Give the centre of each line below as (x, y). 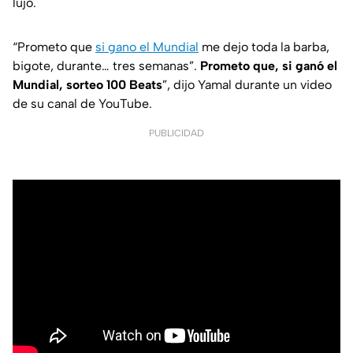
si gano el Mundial (147, 46)
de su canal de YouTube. (82, 103)
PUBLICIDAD (176, 133)
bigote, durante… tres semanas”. (106, 65)
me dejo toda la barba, (264, 46)
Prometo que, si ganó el (269, 65)
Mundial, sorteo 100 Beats (87, 84)
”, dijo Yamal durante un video (247, 84)
